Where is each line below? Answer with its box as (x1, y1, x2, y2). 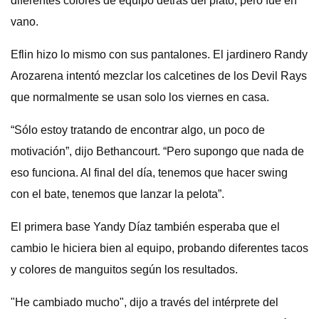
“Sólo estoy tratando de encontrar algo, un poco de (11, 124, 265, 136)
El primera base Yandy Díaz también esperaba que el (11, 221, 280, 233)
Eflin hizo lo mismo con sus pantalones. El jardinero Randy (11, 48, 308, 61)
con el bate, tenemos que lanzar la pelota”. (11, 188, 224, 200)
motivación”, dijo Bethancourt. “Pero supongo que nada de (11, 145, 304, 157)
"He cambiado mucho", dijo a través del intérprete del (11, 296, 278, 308)
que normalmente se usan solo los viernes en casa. (11, 91, 269, 103)
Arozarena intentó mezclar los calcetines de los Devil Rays (11, 70, 307, 82)
